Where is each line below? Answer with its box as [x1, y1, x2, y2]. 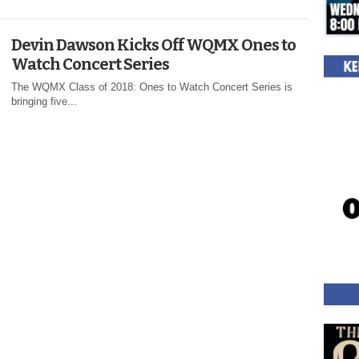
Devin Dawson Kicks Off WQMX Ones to [11, 35, 296, 55]
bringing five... [11, 95, 77, 108]
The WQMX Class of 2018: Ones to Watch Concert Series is [11, 81, 292, 94]
